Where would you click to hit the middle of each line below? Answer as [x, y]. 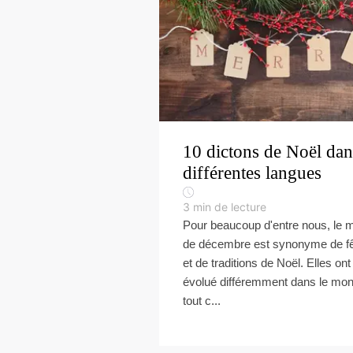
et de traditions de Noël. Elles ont [267, 263]
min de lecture [230, 207]
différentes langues [252, 173]
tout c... [202, 301]
